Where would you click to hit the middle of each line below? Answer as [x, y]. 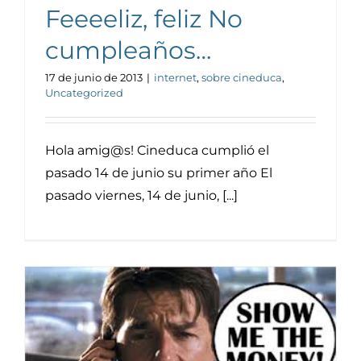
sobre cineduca [242, 77]
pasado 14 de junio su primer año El [159, 173]
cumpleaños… [128, 50]
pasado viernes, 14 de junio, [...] [141, 195]
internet [175, 77]
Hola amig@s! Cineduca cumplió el [157, 150]
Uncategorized [84, 93]
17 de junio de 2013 [94, 77]
